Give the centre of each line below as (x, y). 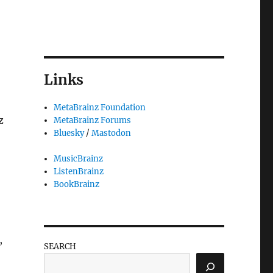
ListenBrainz (79, 172)
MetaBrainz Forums (93, 121)
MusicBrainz (79, 159)
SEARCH (60, 247)
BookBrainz (77, 185)
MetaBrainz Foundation (100, 108)
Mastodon (112, 133)
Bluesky (69, 133)
